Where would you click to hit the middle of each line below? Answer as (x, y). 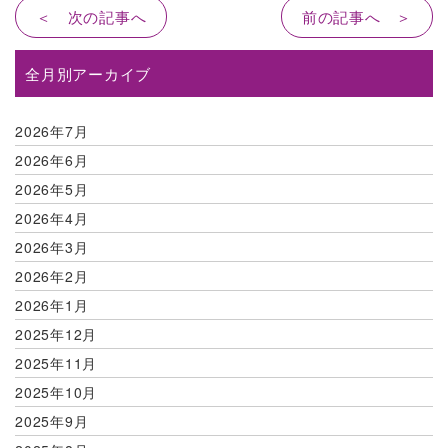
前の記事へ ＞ (356, 16)
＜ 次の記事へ (91, 16)
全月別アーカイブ (88, 73)
